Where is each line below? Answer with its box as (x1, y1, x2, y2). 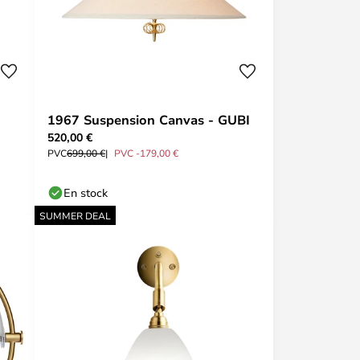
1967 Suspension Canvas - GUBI (47, 111, 250, 129)
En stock (63, 185, 108, 200)
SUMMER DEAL (39, 209, 111, 222)
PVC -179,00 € (114, 146, 178, 159)
